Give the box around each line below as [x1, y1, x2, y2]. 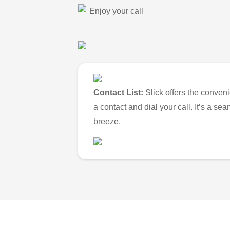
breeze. [93, 117, 121, 126]
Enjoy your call [89, 6, 143, 15]
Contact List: [93, 88, 143, 98]
